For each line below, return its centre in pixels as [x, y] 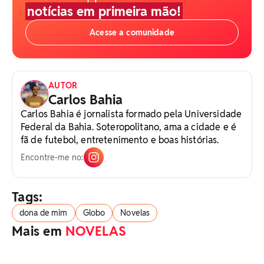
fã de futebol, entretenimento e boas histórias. [120, 140]
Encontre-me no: [52, 158]
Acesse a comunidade [132, 33]
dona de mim [44, 213]
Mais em [39, 231]
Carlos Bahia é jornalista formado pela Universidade [131, 114]
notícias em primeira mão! [104, 11]
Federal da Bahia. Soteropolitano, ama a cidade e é [129, 127]
